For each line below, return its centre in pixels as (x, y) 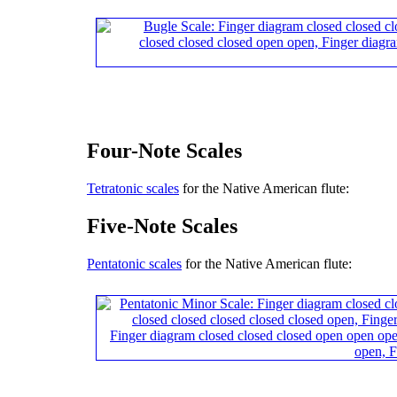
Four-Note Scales (164, 151)
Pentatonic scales (134, 264)
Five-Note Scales (162, 226)
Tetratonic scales (133, 189)
